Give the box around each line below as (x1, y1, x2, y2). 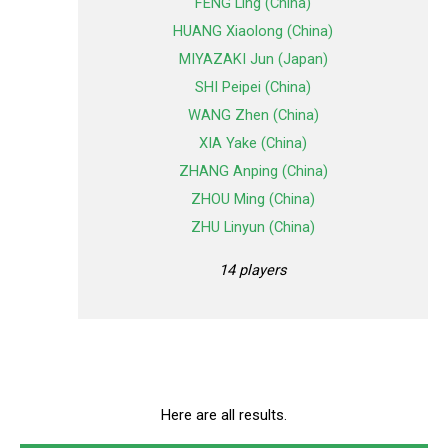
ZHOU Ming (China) (191, 190, 315, 209)
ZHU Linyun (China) (191, 218, 315, 237)
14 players (219, 260, 287, 279)
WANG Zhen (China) (187, 106, 319, 125)
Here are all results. (161, 405, 287, 424)
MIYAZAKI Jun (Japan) (178, 50, 328, 69)
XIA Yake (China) (199, 134, 307, 153)
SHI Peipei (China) (195, 78, 311, 97)
